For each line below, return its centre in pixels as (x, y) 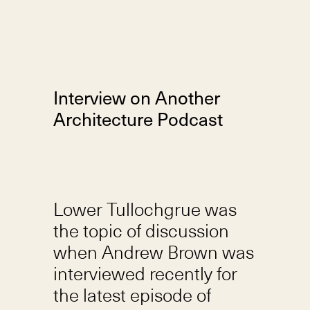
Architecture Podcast (138, 120)
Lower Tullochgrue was (145, 208)
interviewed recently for (145, 273)
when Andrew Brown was (153, 251)
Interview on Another (136, 99)
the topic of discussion (141, 230)
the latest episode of (132, 294)
